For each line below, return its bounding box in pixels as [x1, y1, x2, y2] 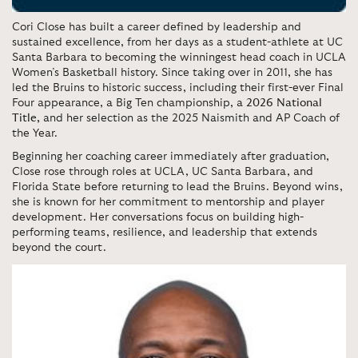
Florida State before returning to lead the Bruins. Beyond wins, [12, 181, 343, 193]
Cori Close [12, 22, 66, 34]
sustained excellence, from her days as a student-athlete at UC [12, 37, 343, 49]
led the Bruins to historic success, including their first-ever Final [12, 82, 344, 94]
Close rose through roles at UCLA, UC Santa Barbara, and [12, 166, 313, 178]
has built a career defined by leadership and [66, 22, 301, 34]
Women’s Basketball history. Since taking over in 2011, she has [12, 67, 332, 79]
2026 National [246, 97, 322, 109]
